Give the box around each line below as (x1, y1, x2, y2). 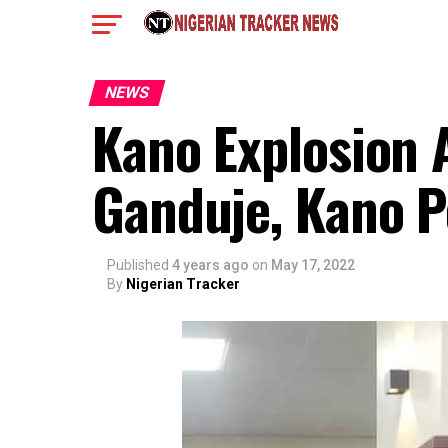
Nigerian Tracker (126, 276, 240, 292)
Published (107, 257, 169, 273)
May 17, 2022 (271, 257, 355, 273)
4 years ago (172, 257, 249, 273)
